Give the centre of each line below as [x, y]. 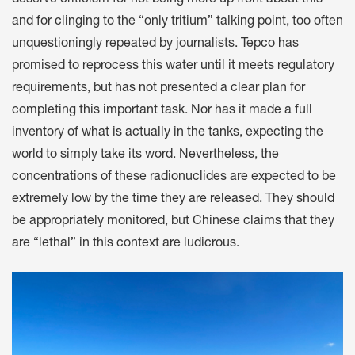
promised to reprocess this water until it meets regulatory [173, 66]
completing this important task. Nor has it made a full [162, 111]
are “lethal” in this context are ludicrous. [126, 244]
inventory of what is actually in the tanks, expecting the [168, 133]
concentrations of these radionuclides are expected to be [174, 177]
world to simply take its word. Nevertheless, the [145, 155]
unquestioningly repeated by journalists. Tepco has [155, 44]
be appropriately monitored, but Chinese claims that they [173, 221]
